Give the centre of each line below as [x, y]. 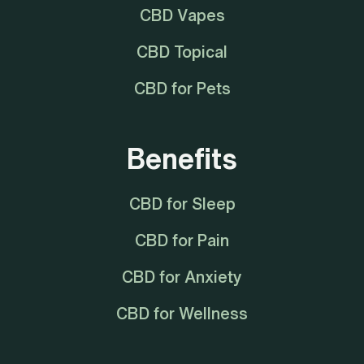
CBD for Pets [182, 88]
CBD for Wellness [182, 313]
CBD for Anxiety [182, 276]
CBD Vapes [182, 15]
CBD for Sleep [182, 203]
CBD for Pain [182, 240]
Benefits [182, 158]
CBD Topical [182, 51]
